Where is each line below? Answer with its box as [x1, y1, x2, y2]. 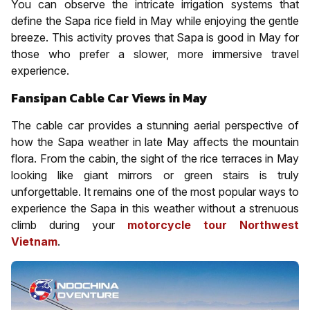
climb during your [11, 217, 127, 232]
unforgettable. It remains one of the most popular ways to [11, 184, 299, 199]
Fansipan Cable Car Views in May [11, 88, 208, 107]
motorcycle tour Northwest [127, 217, 299, 232]
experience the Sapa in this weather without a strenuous [11, 201, 299, 215]
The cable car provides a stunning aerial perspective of [11, 118, 299, 132]
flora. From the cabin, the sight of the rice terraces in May [11, 151, 299, 165]
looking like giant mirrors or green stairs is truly [11, 167, 299, 182]
